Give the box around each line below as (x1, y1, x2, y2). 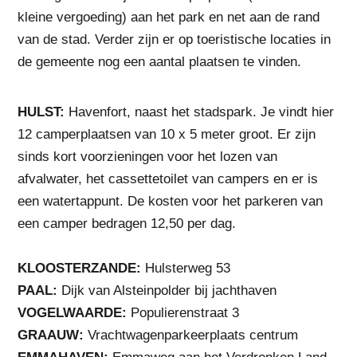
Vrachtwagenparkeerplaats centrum (88, 328, 299, 343)
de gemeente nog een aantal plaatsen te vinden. (18, 54, 306, 69)
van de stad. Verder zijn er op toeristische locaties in (18, 32, 331, 47)
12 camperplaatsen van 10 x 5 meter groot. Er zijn (18, 127, 316, 142)
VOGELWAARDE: (18, 305, 131, 320)
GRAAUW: (18, 328, 88, 343)
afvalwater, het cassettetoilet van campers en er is (18, 171, 319, 186)
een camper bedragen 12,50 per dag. (18, 216, 237, 231)
